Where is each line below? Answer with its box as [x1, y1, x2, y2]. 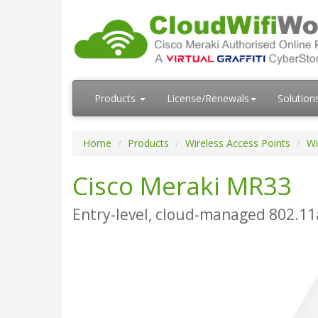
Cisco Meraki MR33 [72, 169, 292, 202]
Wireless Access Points [185, 136, 290, 150]
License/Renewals [167, 92, 249, 105]
